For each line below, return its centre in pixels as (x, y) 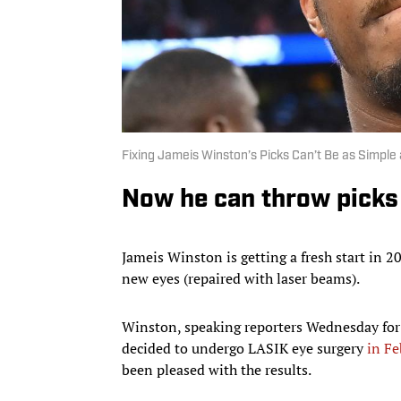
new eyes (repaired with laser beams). (242, 278)
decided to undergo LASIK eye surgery (244, 348)
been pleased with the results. (218, 369)
